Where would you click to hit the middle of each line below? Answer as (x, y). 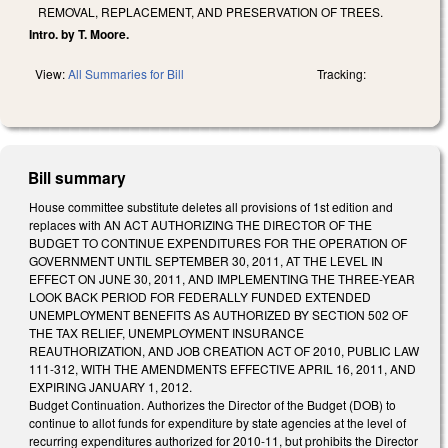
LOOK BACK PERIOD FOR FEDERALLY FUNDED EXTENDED (200, 296)
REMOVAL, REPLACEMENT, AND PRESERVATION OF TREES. (210, 11)
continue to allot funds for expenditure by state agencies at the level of (217, 422)
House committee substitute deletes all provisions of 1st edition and (211, 206)
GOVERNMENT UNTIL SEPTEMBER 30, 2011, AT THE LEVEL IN (206, 260)
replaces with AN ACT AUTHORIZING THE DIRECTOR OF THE (200, 224)
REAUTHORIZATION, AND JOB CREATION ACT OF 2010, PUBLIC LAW (224, 350)
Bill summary (77, 177)
